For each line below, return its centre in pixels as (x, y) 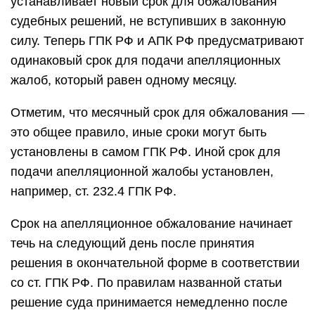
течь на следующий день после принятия (133, 243)
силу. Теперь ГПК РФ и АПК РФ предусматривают (157, 41)
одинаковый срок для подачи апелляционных (146, 60)
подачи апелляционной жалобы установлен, (142, 172)
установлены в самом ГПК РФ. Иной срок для (146, 152)
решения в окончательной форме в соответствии (155, 263)
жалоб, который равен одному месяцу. (124, 80)
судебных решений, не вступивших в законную (148, 21)
